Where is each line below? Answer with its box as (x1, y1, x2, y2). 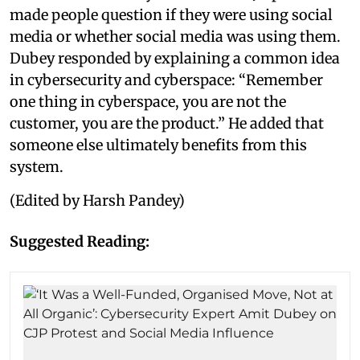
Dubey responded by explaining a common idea (10, 49, 340, 67)
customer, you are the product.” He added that (10, 114, 324, 133)
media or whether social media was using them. (10, 27, 341, 46)
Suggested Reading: (10, 232, 149, 251)
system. (10, 157, 63, 176)
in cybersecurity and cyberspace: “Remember (10, 71, 323, 89)
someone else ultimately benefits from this (10, 136, 307, 154)
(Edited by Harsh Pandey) (10, 191, 185, 210)
